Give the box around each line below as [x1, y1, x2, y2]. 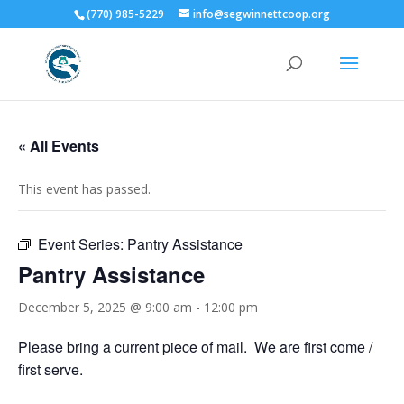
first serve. [18, 359, 83, 380]
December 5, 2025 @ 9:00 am [18, 298, 192, 316]
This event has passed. [18, 180, 151, 197]
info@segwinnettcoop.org [192, 6, 330, 22]
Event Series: [38, 234, 127, 254]
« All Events [18, 135, 99, 156]
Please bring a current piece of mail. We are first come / [18, 336, 372, 357]
